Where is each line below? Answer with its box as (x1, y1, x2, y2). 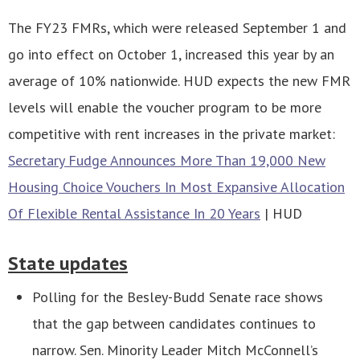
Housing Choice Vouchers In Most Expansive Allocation (8, 177, 345, 196)
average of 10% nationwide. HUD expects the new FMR (8, 71, 350, 90)
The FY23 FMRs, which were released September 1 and (8, 18, 346, 37)
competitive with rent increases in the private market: (8, 124, 335, 143)
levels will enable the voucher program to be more (8, 97, 321, 117)
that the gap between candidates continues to (32, 314, 316, 333)
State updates (8, 251, 128, 276)
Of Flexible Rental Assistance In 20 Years (8, 203, 260, 223)
